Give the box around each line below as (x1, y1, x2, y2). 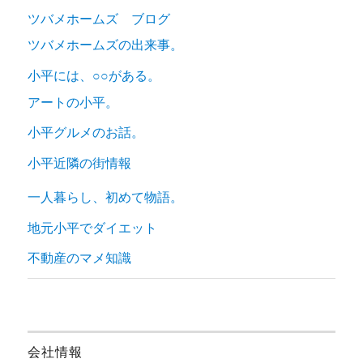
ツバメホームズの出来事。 (28, 38, 184, 53)
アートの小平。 (28, 95, 119, 109)
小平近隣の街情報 (28, 156, 132, 170)
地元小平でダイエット (28, 220, 158, 235)
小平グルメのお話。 (28, 126, 145, 140)
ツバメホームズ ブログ (28, 11, 171, 26)
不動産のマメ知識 (28, 251, 132, 266)
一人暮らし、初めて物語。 (28, 190, 184, 205)
